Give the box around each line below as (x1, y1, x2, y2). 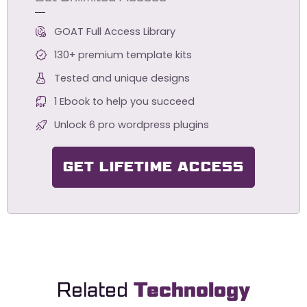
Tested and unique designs (53, 71, 190, 86)
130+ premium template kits (53, 48, 192, 62)
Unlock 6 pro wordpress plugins (53, 118, 209, 132)
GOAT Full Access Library (53, 25, 175, 39)
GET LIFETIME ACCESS (62, 153, 245, 182)
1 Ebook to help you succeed (53, 95, 195, 109)
